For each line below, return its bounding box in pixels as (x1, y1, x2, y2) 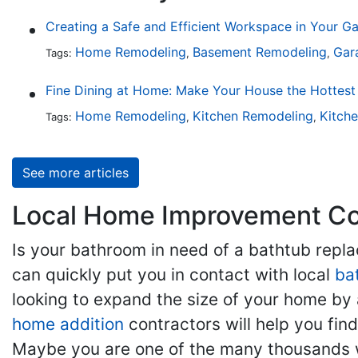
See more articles (22, 165, 129, 181)
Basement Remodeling (192, 44, 327, 60)
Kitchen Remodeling (192, 108, 313, 124)
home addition (12, 314, 124, 334)
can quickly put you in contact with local (12, 265, 335, 284)
